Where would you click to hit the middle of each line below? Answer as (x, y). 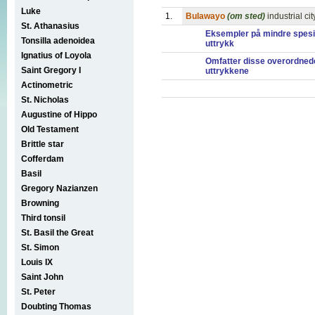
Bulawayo (205, 16)
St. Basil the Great (57, 232)
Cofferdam (43, 159)
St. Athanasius (50, 26)
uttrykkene (227, 71)
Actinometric (47, 85)
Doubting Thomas (56, 306)
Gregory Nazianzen (59, 188)
